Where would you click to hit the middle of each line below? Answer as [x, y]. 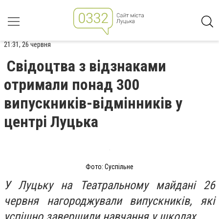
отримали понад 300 [72, 85]
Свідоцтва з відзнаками [87, 66]
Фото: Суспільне [109, 167]
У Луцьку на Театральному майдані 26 [109, 185]
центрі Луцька [51, 122]
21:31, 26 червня [27, 44]
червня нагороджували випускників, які [109, 201]
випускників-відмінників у [93, 103]
